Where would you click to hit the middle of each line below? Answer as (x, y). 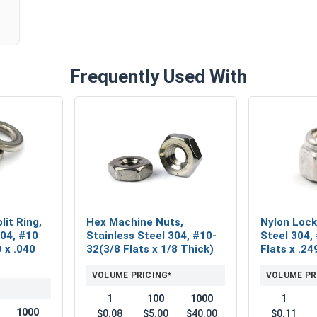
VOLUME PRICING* (132, 275)
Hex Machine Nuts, (135, 222)
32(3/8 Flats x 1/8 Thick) (150, 249)
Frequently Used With (158, 76)
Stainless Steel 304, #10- (151, 235)
